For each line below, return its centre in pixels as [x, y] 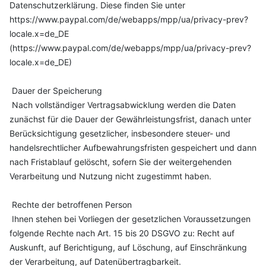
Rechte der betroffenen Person [71, 205]
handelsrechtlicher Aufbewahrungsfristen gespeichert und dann [133, 148]
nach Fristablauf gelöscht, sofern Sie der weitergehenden [121, 162]
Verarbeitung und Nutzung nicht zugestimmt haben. [110, 176]
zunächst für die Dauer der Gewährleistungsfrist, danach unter [130, 119]
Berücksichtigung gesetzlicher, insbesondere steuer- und [120, 133]
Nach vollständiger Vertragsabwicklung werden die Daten [123, 105]
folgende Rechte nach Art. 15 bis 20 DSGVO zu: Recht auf [122, 233]
